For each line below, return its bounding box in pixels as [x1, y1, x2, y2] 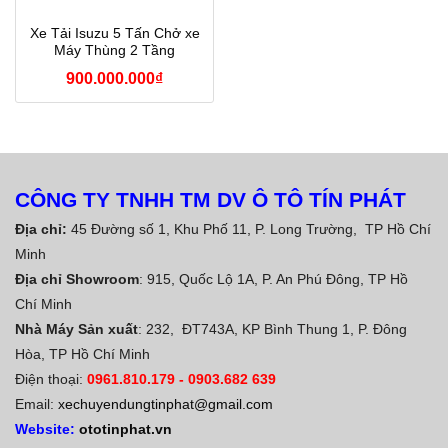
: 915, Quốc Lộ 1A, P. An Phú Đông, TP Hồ [139, 270, 408, 287]
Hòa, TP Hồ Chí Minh [15, 345, 150, 362]
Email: [15, 395, 58, 412]
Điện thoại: [15, 370, 83, 387]
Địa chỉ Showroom [15, 270, 139, 287]
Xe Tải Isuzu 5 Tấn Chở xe [29, 25, 200, 41]
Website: [15, 420, 79, 437]
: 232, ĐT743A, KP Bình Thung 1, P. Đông [138, 320, 407, 337]
